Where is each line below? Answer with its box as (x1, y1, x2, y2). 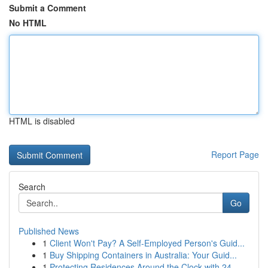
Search (19, 181, 45, 193)
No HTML (9, 17, 47, 29)
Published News (19, 225, 79, 237)
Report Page (211, 148, 259, 160)
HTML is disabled (9, 115, 75, 127)
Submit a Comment (9, 2, 86, 14)
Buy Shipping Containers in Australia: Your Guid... (50, 249, 237, 261)
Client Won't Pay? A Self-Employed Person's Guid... (50, 237, 245, 249)
